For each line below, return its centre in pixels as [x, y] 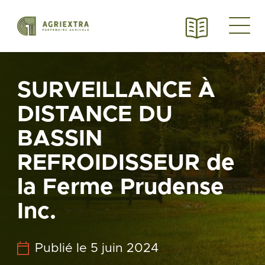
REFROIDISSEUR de [126, 163]
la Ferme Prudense [120, 188]
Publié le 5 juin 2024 [96, 248]
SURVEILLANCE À [116, 91]
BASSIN [59, 139]
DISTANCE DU [95, 115]
